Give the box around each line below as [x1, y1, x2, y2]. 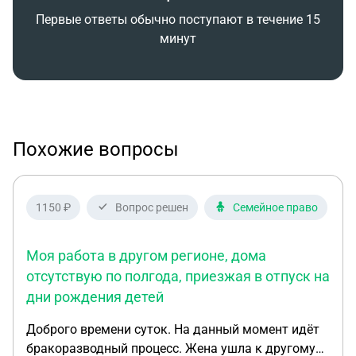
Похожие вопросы [13, 138, 179, 161]
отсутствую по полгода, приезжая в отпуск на [26, 268, 330, 284]
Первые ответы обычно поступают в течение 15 [36, 12, 320, 27]
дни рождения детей [26, 288, 164, 305]
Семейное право [233, 201, 318, 214]
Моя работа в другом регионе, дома [26, 247, 266, 264]
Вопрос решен [115, 201, 188, 214]
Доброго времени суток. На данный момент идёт [26, 322, 319, 337]
